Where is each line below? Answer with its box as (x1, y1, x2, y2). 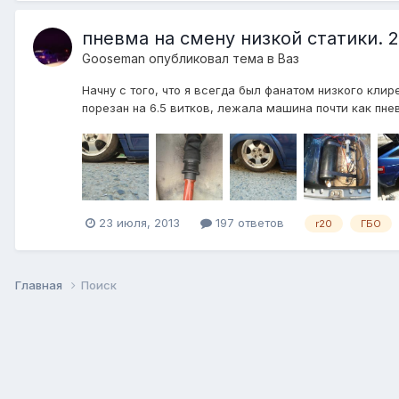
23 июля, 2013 (99, 216, 180, 231)
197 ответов (212, 216, 284, 231)
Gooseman (82, 51, 145, 67)
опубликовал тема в (145, 51, 278, 67)
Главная (15, 277, 65, 292)
